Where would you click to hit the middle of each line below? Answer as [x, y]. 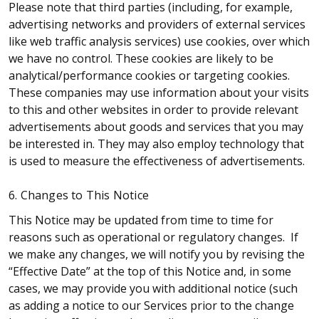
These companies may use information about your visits [159, 93]
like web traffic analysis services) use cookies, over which [159, 42]
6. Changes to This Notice [79, 195]
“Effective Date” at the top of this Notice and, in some [150, 271]
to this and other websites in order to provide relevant [153, 110]
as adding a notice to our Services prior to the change [151, 305]
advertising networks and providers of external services [157, 25]
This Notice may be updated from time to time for [141, 220]
